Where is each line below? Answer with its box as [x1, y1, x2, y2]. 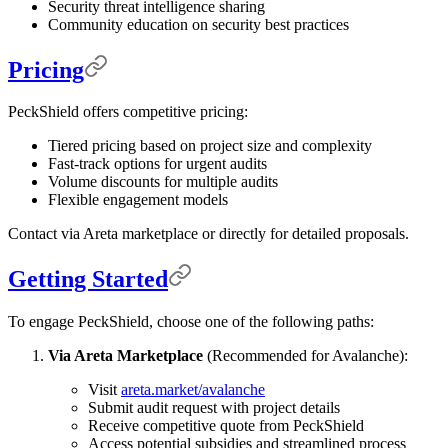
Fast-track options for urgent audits [48, 155, 267, 173]
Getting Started [8, 266, 168, 293]
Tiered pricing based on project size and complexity [48, 137, 372, 155]
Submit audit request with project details [88, 399, 340, 417]
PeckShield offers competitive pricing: [8, 103, 248, 121]
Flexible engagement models [48, 191, 228, 209]
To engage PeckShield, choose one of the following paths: [8, 313, 374, 331]
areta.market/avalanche [121, 381, 265, 399]
